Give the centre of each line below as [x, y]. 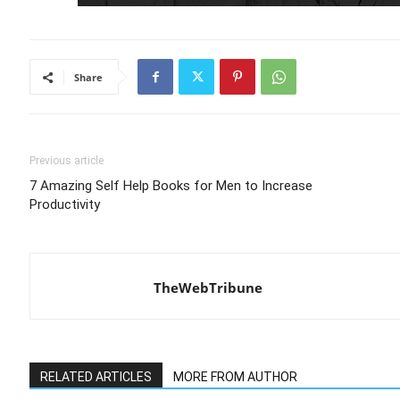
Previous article [67, 161]
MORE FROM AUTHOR [235, 377]
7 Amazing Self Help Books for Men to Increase [171, 186]
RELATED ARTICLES [96, 377]
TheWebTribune [208, 287]
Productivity [65, 204]
